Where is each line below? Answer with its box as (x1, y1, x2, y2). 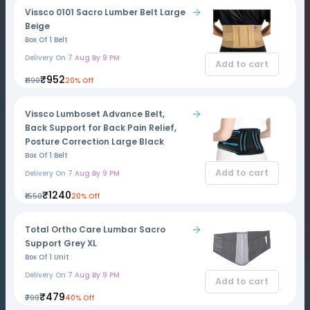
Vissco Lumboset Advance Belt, (25, 108, 165, 120)
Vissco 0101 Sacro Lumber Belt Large (25, 6, 185, 18)
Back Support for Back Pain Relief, (25, 122, 176, 134)
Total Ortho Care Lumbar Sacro (25, 224, 165, 235)
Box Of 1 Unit (25, 252, 69, 262)
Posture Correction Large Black (25, 136, 164, 147)
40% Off (65, 293, 94, 303)
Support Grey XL (25, 237, 97, 249)
